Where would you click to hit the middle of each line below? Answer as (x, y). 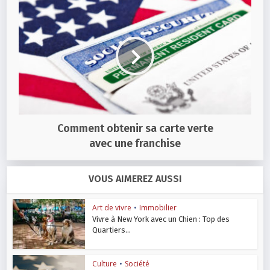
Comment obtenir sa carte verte (135, 129)
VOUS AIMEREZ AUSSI (135, 179)
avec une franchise (135, 144)
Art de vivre (112, 208)
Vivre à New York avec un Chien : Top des (161, 219)
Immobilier (158, 208)
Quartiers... (112, 230)
